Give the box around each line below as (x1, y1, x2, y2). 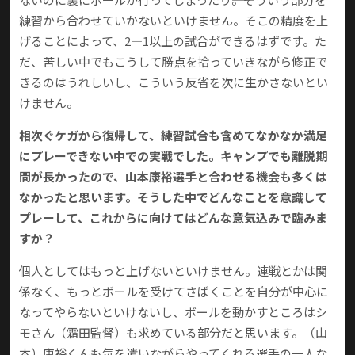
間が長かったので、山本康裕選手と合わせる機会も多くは (19, 168, 327, 185)
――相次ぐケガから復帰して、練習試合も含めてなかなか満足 (19, 127, 327, 144)
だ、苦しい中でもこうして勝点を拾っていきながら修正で (19, 53, 327, 71)
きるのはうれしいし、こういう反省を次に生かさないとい (19, 74, 328, 91)
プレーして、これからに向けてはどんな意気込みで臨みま (19, 209, 327, 227)
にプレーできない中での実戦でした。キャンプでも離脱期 (19, 147, 327, 165)
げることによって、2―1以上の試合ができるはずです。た (19, 32, 326, 50)
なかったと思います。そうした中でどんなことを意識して (19, 189, 327, 206)
